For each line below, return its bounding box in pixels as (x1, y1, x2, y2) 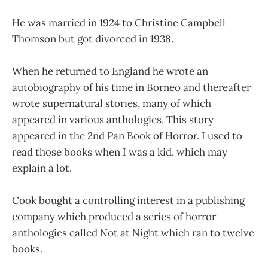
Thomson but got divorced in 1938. (12, 32, 173, 45)
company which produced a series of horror (12, 209, 216, 223)
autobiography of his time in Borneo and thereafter (12, 80, 251, 94)
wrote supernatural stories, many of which (12, 96, 211, 110)
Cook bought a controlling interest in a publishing (12, 193, 245, 207)
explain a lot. (12, 161, 72, 175)
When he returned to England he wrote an (12, 64, 208, 78)
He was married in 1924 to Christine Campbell (12, 16, 226, 29)
